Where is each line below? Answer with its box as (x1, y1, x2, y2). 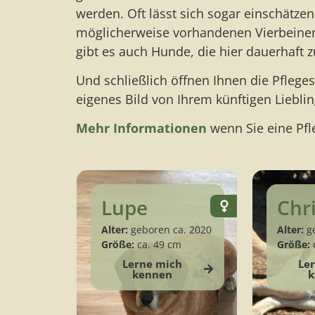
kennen (131, 266, 172, 281)
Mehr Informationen (75, 120, 207, 137)
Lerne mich (122, 256, 182, 271)
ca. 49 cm (134, 237, 181, 251)
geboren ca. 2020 (127, 222, 212, 236)
